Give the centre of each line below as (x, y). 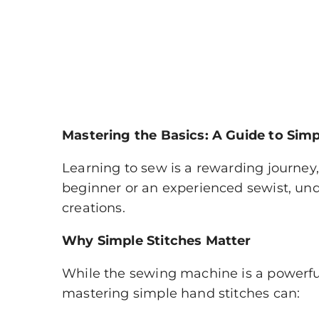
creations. (94, 208)
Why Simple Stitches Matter (157, 241)
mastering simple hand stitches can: (181, 294)
